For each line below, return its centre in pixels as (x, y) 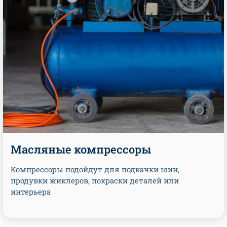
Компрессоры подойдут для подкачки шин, (95, 169)
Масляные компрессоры (81, 149)
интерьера (31, 192)
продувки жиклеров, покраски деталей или (95, 180)
